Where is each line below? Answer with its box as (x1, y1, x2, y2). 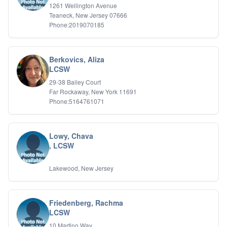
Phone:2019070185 (49, 20, 104, 29)
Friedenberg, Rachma (49, 198, 123, 208)
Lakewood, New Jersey (49, 164, 113, 172)
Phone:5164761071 (49, 97, 104, 105)
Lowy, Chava (49, 131, 93, 141)
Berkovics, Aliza (49, 54, 104, 64)
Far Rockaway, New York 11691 (49, 87, 137, 96)
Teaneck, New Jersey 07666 (49, 11, 127, 19)
